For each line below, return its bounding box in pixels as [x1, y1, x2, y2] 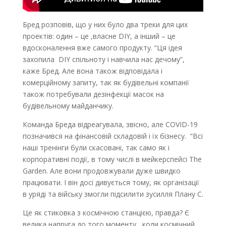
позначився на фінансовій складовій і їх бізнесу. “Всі [22, 131, 203, 141]
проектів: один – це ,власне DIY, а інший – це [22, 31, 176, 41]
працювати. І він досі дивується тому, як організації [22, 178, 199, 188]
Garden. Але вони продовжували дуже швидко [22, 166, 181, 176]
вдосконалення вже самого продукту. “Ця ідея [22, 43, 182, 53]
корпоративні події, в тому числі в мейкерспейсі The [22, 154, 202, 164]
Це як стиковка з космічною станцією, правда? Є [22, 208, 189, 218]
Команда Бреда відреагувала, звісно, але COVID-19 [22, 120, 198, 130]
